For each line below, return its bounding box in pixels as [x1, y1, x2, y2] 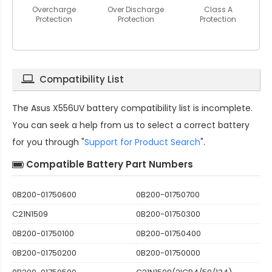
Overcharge [32, 4, 76, 15]
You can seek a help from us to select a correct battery [12, 119, 250, 132]
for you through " [12, 136, 84, 149]
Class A [203, 4, 233, 15]
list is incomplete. [177, 102, 253, 115]
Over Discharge [107, 4, 165, 15]
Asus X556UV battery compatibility [31, 102, 177, 115]
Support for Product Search [84, 136, 200, 149]
